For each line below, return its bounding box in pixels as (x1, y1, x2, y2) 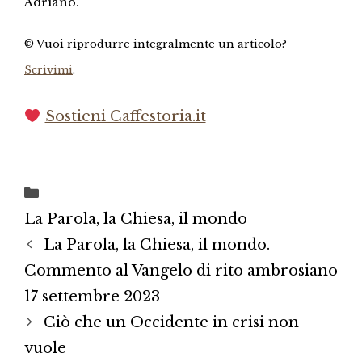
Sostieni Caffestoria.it (44, 107, 206, 126)
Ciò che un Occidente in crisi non (43, 314, 299, 332)
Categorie (42, 183, 118, 202)
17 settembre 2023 (24, 288, 160, 306)
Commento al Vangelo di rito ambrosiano (24, 262, 338, 280)
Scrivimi (24, 63, 73, 78)
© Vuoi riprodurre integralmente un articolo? (24, 37, 287, 52)
